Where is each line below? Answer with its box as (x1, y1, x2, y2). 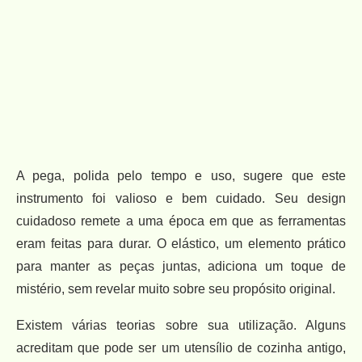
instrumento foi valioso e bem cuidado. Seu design (16, 191, 346, 205)
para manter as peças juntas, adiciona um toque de (16, 259, 346, 273)
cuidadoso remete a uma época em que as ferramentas (16, 213, 346, 228)
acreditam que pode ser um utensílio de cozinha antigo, (16, 340, 346, 355)
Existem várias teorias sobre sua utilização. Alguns (16, 318, 346, 332)
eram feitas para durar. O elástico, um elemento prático (16, 236, 346, 250)
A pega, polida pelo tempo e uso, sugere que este (16, 168, 346, 183)
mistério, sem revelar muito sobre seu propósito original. (16, 281, 335, 296)
